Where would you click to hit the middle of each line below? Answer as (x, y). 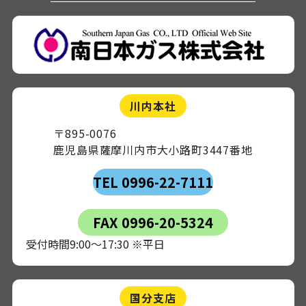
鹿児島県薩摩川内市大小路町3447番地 (153, 149)
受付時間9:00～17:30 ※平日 (95, 244)
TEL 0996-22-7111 (153, 182)
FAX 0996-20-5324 (153, 222)
